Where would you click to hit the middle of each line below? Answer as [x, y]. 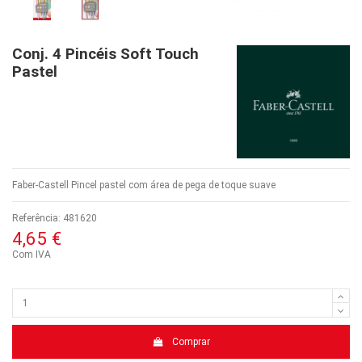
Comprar [191, 342]
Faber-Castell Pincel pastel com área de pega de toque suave [144, 185]
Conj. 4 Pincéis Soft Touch [105, 54]
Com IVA [32, 254]
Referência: [36, 218]
